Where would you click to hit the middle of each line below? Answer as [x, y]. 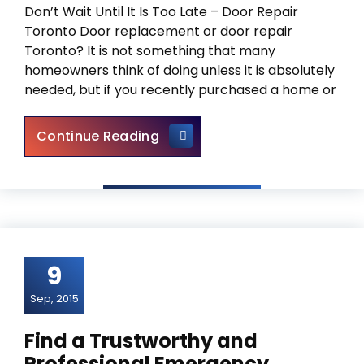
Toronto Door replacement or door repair [158, 31]
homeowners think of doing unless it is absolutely [180, 70]
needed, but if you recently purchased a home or [180, 90]
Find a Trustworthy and [141, 341]
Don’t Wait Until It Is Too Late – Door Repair [161, 12]
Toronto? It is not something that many [150, 51]
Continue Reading [98, 136]
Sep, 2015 [54, 299]
